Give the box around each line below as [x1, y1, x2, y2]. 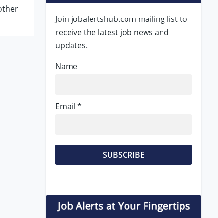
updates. [55, 39, 88, 51]
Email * [55, 100, 82, 111]
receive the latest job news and [55, 26, 169, 37]
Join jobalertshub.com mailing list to [55, 13, 187, 24]
